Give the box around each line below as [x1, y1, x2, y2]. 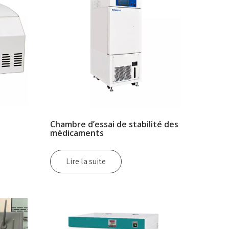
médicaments [50, 127, 104, 139]
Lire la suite [66, 155, 106, 167]
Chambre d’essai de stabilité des [50, 118, 179, 130]
